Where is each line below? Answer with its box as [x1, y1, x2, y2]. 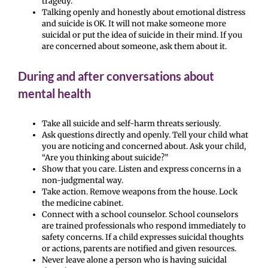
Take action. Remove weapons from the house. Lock [42, 187, 237, 197]
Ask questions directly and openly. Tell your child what [42, 130, 248, 141]
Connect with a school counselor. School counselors [42, 209, 238, 220]
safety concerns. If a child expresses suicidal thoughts [42, 232, 243, 243]
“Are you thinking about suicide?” [42, 153, 168, 163]
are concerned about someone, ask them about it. [42, 41, 227, 51]
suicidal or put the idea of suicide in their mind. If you [42, 29, 242, 40]
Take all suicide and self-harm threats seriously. [42, 118, 221, 129]
